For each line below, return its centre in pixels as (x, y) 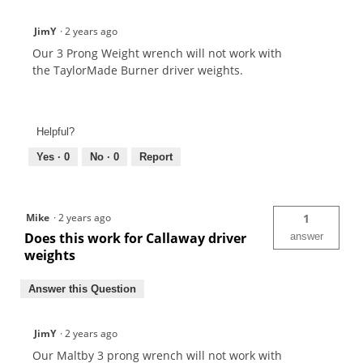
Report (156, 156)
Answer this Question (82, 288)
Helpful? (56, 131)
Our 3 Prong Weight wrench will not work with (157, 53)
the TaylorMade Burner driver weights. (138, 70)
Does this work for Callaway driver (135, 238)
